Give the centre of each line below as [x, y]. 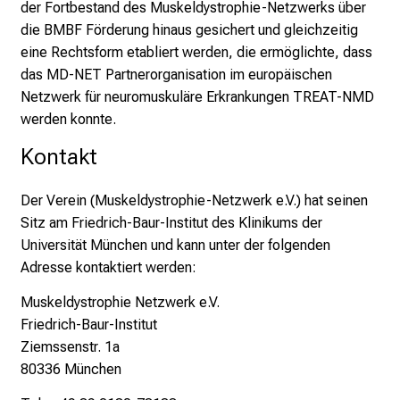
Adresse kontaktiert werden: [108, 267]
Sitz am [46, 222]
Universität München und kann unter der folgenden [175, 245]
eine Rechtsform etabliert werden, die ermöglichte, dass [196, 52]
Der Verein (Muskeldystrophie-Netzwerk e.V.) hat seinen [194, 200]
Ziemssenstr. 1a [70, 347]
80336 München [71, 370]
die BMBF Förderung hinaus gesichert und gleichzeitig [189, 30]
